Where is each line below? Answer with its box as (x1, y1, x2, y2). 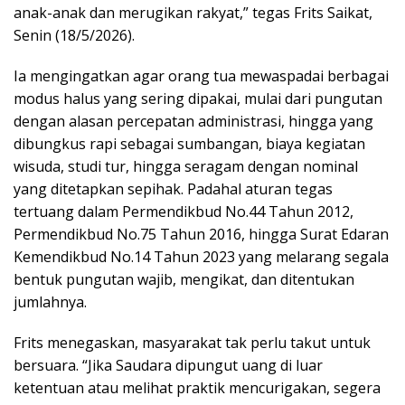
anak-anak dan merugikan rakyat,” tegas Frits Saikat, (14, 2, 372, 23)
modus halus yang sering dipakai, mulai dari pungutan (14, 88, 382, 108)
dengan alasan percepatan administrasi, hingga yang (14, 110, 373, 131)
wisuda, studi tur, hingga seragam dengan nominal (14, 155, 358, 176)
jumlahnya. (14, 291, 87, 312)
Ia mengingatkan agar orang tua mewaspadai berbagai (14, 65, 389, 86)
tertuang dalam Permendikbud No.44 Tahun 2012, (14, 201, 353, 221)
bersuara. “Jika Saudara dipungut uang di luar (14, 354, 323, 375)
